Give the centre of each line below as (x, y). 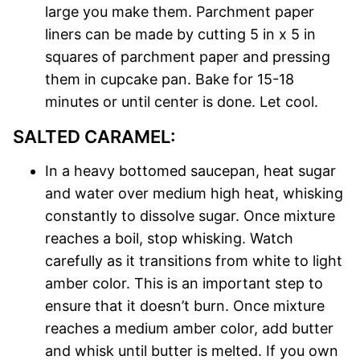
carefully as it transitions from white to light (194, 261)
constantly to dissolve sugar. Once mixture (190, 216)
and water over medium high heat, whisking (194, 194)
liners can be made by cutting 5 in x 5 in (180, 35)
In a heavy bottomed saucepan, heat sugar (190, 171)
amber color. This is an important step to (184, 284)
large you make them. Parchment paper (180, 12)
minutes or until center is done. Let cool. (182, 102)
